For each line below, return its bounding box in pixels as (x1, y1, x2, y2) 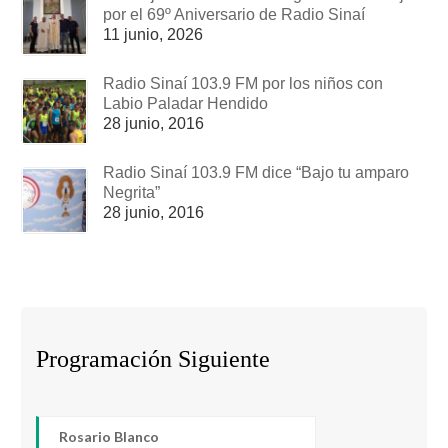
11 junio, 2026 (103, 26, 204, 44)
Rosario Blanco (59, 427, 160, 445)
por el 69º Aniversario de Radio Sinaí (103, 6, 366, 24)
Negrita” (103, 184, 161, 202)
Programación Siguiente (36, 346, 271, 373)
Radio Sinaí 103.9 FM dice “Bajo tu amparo (103, 164, 410, 182)
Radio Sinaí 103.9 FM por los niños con (103, 75, 384, 93)
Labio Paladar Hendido (103, 95, 269, 113)
